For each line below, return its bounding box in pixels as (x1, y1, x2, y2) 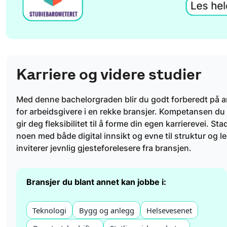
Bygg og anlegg (79, 205, 134, 215)
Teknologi (32, 205, 67, 215)
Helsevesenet (146, 205, 192, 215)
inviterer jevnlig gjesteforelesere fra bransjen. (16, 142, 192, 153)
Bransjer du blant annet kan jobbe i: (26, 176, 166, 187)
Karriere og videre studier (16, 65, 202, 84)
